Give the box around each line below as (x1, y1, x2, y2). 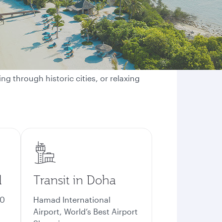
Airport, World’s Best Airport (33, 207, 138, 216)
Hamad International (33, 195, 111, 204)
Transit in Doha (33, 172, 116, 188)
